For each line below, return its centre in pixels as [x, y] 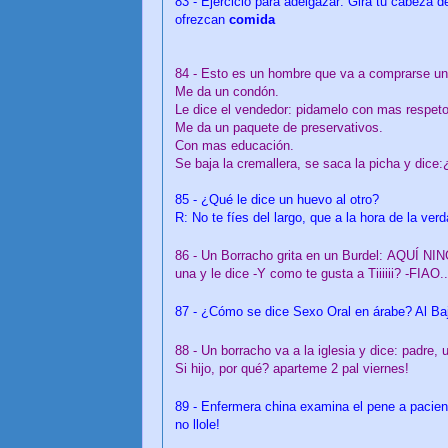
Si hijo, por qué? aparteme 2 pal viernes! [292, 368]
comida [252, 19]
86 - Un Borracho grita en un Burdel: [281, 256]
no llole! [197, 424]
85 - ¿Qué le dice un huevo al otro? [277, 199]
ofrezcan [202, 19]
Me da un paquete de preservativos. [279, 127]
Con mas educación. [234, 145]
